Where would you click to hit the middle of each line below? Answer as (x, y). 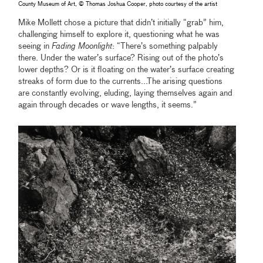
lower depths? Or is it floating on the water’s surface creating (127, 70)
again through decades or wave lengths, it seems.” (108, 105)
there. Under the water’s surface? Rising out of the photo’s (121, 58)
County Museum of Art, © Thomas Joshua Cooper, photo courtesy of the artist (118, 4)
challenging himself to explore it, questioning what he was (119, 35)
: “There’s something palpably (165, 47)
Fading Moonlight (82, 47)
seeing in (35, 47)
